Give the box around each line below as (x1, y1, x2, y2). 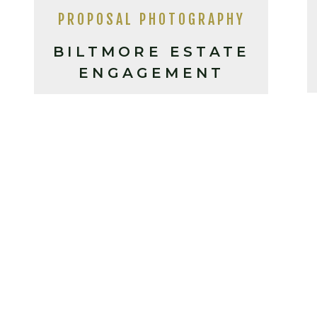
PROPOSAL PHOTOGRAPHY (57, 11, 246, 28)
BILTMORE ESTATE (53, 43, 250, 60)
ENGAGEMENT (79, 64, 225, 81)
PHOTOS (108, 86, 195, 103)
